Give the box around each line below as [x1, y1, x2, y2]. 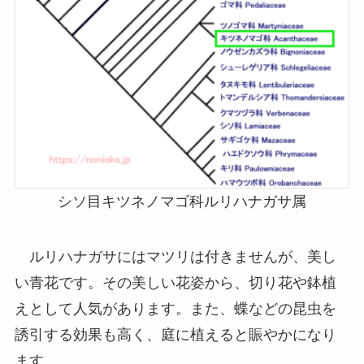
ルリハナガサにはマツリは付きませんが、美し [14, 248, 336, 265]
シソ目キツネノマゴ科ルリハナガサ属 [58, 193, 306, 210]
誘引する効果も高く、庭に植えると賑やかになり [14, 326, 336, 343]
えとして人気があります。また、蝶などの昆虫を [14, 300, 336, 317]
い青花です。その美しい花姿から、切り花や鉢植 [14, 274, 336, 291]
